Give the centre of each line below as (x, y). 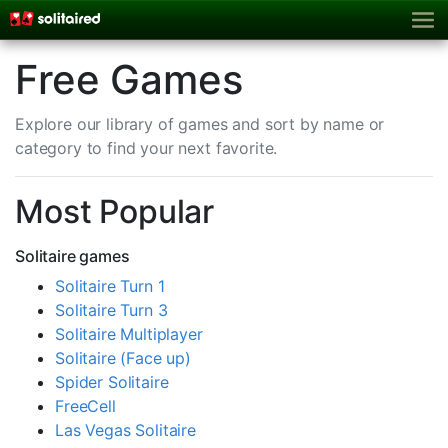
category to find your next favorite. (146, 147)
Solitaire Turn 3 (111, 309)
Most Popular (115, 211)
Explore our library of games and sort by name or (200, 123)
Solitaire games (72, 255)
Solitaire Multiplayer (129, 333)
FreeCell (85, 405)
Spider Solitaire (112, 381)
